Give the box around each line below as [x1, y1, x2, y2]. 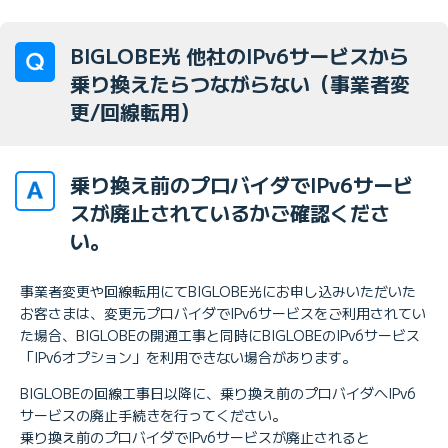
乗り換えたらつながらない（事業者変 [70, 68, 410, 98]
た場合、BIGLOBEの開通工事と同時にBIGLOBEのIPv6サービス [20, 324, 420, 345]
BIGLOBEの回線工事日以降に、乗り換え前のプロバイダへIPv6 [20, 382, 416, 403]
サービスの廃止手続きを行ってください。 [20, 404, 286, 425]
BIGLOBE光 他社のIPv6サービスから [70, 40, 409, 70]
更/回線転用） [70, 96, 200, 126]
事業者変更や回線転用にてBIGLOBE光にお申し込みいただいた [20, 280, 416, 301]
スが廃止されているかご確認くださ [70, 197, 390, 227]
